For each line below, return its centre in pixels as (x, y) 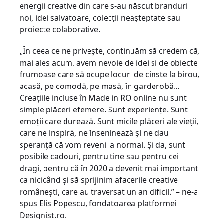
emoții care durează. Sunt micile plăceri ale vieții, (109, 121)
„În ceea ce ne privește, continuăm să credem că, (109, 51)
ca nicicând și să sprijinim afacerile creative (99, 180)
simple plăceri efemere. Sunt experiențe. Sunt (104, 109)
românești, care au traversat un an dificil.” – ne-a (109, 192)
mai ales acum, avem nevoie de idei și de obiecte (109, 63)
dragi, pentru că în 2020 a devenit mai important (109, 168)
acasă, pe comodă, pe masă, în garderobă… (100, 86)
